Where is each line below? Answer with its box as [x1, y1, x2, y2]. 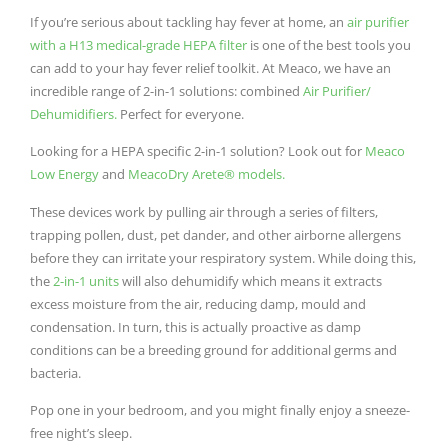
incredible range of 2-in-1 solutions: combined [30, 81, 303, 100]
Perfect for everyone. [117, 104, 244, 123]
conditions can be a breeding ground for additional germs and [30, 340, 397, 359]
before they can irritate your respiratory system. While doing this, [30, 248, 416, 267]
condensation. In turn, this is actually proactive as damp [30, 317, 361, 336]
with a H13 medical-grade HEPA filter [30, 35, 247, 54]
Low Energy [30, 165, 99, 184]
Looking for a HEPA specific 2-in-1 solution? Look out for [30, 142, 365, 161]
